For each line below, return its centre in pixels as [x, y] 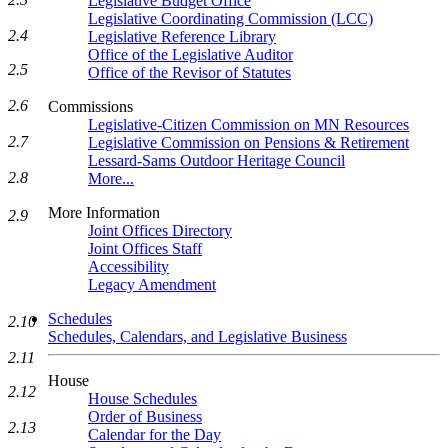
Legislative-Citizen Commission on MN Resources [248, 124]
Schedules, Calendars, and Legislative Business [197, 336]
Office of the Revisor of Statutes [189, 72]
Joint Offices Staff [145, 248]
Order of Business [145, 416]
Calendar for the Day [154, 434]
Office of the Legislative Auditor [190, 54]
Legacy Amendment [152, 284]
